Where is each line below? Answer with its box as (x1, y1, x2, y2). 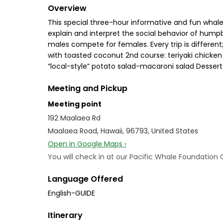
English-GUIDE (48, 188, 95, 198)
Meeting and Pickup (48, 83, 127, 94)
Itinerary (48, 210, 83, 221)
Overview (48, 2, 87, 14)
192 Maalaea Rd (48, 113, 101, 123)
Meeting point (48, 99, 102, 109)
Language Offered (48, 173, 123, 185)
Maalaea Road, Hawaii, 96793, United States (48, 126, 198, 136)
